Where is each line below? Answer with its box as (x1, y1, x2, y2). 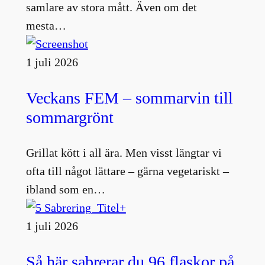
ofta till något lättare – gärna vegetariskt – (25, 164, 229, 178)
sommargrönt (25, 108, 114, 127)
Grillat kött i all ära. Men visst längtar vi (25, 146, 222, 160)
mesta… (25, 18, 66, 32)
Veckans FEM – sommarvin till (25, 88, 233, 107)
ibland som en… (25, 183, 105, 196)
